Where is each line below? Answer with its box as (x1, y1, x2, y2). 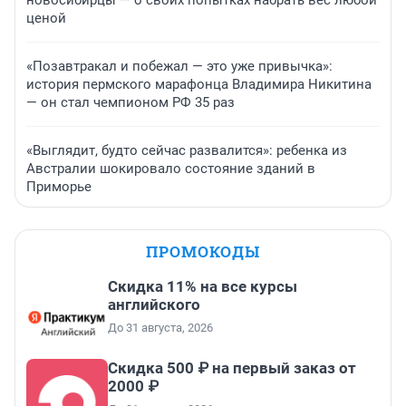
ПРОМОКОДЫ (146, 240, 260, 262)
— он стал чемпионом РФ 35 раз (26, 93, 235, 111)
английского (108, 295, 200, 314)
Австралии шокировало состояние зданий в (26, 159, 315, 177)
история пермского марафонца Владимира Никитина (26, 75, 372, 92)
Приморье (26, 178, 92, 195)
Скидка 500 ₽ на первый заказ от (108, 358, 356, 377)
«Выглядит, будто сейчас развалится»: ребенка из (26, 141, 347, 159)
